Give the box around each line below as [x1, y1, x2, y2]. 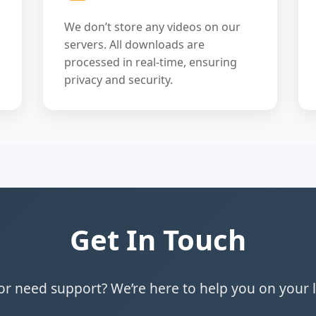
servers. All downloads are [64, 37, 205, 52]
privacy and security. [64, 72, 174, 87]
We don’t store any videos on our [64, 19, 241, 35]
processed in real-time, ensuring [64, 54, 238, 70]
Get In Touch [70, 220, 246, 259]
